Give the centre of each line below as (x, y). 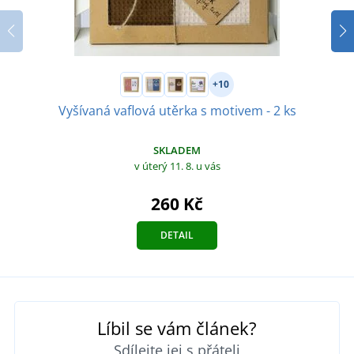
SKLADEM (177, 150)
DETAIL (177, 235)
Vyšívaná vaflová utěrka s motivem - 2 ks (177, 110)
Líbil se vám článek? (177, 328)
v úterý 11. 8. (165, 166)
